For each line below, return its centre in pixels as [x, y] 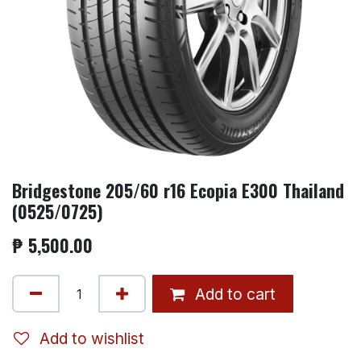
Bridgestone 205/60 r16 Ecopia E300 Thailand [178, 191]
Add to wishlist [92, 338]
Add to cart [233, 294]
